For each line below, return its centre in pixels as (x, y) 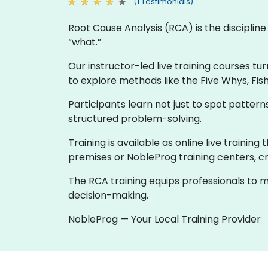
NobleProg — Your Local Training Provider (165, 219)
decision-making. (108, 195)
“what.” (85, 42)
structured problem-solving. (135, 118)
